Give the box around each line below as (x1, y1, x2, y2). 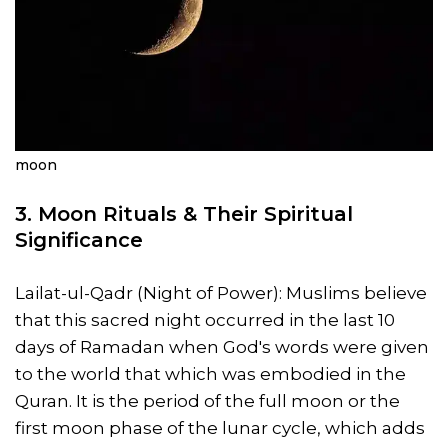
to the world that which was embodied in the (15, 364, 406, 385)
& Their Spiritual (177, 202, 353, 227)
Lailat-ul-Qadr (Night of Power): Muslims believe (15, 283, 427, 304)
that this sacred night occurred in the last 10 (15, 310, 395, 331)
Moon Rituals (38, 202, 177, 227)
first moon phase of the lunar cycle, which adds (15, 418, 425, 439)
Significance (15, 228, 143, 253)
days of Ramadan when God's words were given (15, 337, 429, 358)
